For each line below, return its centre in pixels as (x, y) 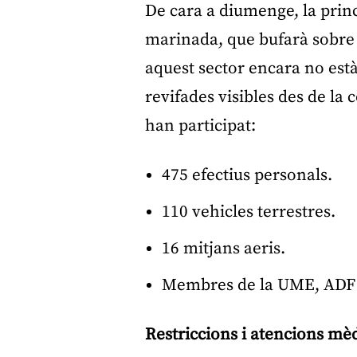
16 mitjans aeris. (224, 249)
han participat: (200, 126)
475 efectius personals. (247, 176)
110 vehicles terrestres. (249, 212)
